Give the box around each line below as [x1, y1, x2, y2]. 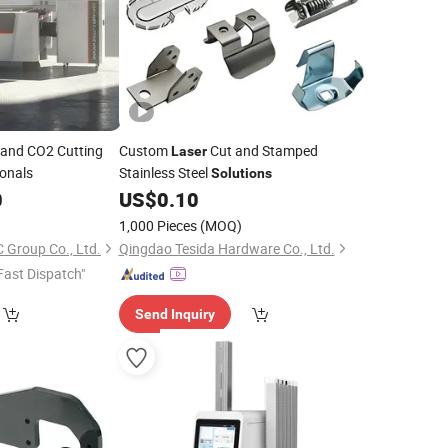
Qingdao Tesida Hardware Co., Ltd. [118, 239, 335, 258]
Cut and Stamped [206, 141, 318, 160]
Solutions [210, 165, 272, 181]
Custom [118, 141, 171, 160]
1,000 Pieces [118, 216, 197, 235]
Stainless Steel [118, 163, 211, 182]
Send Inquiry [134, 306, 215, 322]
